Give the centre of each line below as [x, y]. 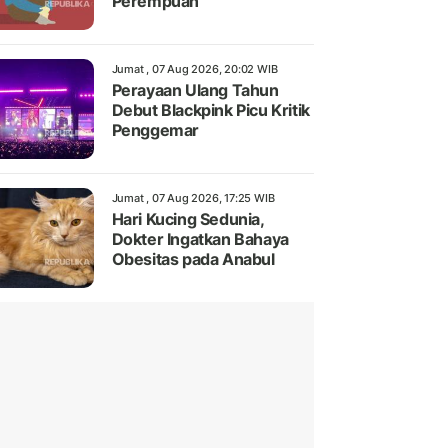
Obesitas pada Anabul [193, 259]
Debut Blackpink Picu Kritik [210, 110]
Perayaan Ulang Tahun [195, 90]
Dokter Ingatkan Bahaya [200, 239]
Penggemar [155, 130]
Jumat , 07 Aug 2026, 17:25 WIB [193, 198]
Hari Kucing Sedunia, [187, 219]
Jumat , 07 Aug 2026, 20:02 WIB [194, 69]
